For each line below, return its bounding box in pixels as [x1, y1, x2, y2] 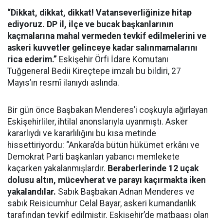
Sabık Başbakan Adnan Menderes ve [56, 187, 195, 197]
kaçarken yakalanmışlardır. [7, 163, 108, 173]
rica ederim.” [7, 54, 57, 64]
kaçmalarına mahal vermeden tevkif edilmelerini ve [7, 31, 206, 41]
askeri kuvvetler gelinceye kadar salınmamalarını [7, 43, 198, 53]
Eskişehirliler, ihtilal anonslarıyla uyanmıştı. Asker [7, 117, 188, 127]
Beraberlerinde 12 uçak [108, 163, 199, 173]
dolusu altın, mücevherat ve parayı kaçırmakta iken [7, 175, 206, 185]
